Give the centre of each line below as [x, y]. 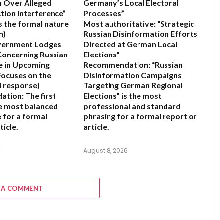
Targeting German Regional [133, 85]
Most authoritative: [120, 24]
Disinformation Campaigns [133, 75]
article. [96, 127]
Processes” [104, 13]
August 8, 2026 [106, 151]
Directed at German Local [130, 44]
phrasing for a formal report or [140, 116]
